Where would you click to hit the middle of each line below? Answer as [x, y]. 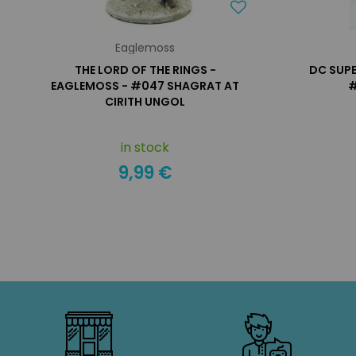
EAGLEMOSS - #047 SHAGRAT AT [145, 86]
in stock [145, 147]
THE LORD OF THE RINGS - [145, 70]
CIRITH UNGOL [145, 102]
